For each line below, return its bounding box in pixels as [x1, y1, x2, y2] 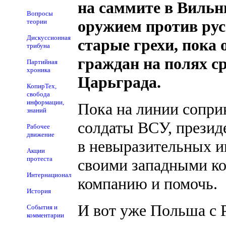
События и [27, 203, 58, 211]
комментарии [27, 211, 64, 219]
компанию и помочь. [78, 175, 217, 193]
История [27, 187, 51, 195]
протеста [27, 155, 52, 162]
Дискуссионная [27, 34, 71, 41]
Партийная [27, 58, 58, 66]
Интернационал [27, 171, 71, 179]
